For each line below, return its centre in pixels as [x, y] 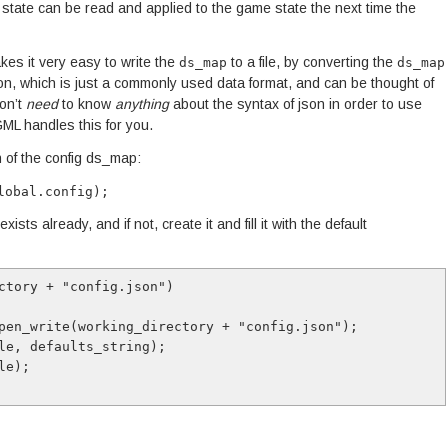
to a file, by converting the [312, 62]
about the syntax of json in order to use [295, 104]
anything [142, 104]
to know [86, 104]
